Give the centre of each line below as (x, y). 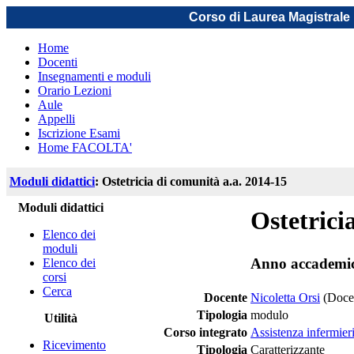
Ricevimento (74, 345)
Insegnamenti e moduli (94, 76)
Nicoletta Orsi (285, 298)
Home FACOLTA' (85, 147)
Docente (226, 298)
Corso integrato (205, 332)
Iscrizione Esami (79, 133)
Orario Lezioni (75, 90)
